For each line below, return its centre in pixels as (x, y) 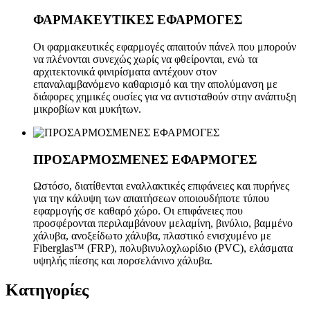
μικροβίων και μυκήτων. (87, 109)
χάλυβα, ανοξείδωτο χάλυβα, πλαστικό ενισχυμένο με (152, 236)
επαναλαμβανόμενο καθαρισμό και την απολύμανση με (155, 84)
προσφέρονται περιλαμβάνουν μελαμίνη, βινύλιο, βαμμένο (163, 224)
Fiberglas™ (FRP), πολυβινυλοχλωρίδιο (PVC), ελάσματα (163, 248)
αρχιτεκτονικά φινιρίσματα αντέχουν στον (125, 71)
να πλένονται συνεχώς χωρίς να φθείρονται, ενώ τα (145, 59)
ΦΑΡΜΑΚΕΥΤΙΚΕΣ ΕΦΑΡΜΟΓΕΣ (138, 20)
